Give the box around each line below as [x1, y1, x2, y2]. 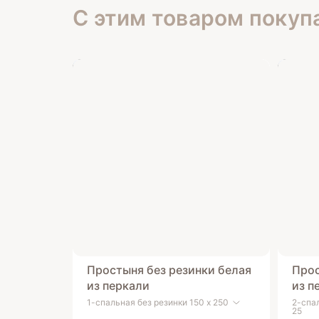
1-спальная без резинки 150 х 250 [87, 297, 229, 308]
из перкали [87, 278, 150, 293]
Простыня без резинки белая [87, 262, 251, 277]
